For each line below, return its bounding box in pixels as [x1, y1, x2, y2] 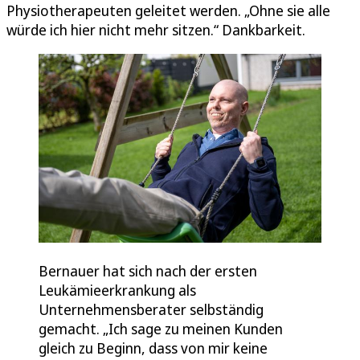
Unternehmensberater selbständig [39, 299, 264, 319]
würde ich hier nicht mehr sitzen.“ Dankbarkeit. [6, 20, 305, 40]
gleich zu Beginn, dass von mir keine [39, 337, 268, 358]
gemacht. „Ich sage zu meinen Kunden [39, 318, 283, 338]
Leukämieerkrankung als [39, 280, 196, 300]
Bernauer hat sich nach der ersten [39, 260, 257, 280]
